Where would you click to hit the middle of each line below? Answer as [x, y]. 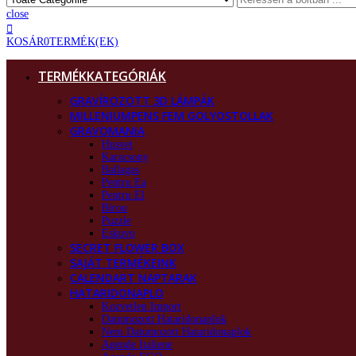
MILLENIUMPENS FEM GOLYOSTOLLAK [172, 115]
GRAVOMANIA [107, 130]
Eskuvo [118, 233]
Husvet [117, 144]
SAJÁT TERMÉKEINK [123, 262]
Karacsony [125, 157]
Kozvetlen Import [141, 306]
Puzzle [116, 220]
